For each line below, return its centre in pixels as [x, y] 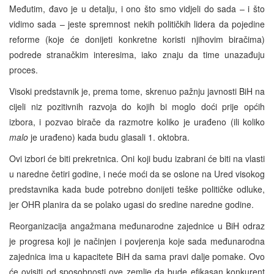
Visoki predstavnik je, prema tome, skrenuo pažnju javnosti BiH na [137, 91]
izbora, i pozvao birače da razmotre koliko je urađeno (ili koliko [137, 121]
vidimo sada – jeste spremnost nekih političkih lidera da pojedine [137, 24]
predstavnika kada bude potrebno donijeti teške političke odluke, [137, 189]
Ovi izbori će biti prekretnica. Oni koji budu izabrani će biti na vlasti [137, 158]
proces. [25, 69]
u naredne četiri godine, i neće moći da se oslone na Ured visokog [137, 173]
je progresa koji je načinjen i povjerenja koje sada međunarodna [137, 241]
